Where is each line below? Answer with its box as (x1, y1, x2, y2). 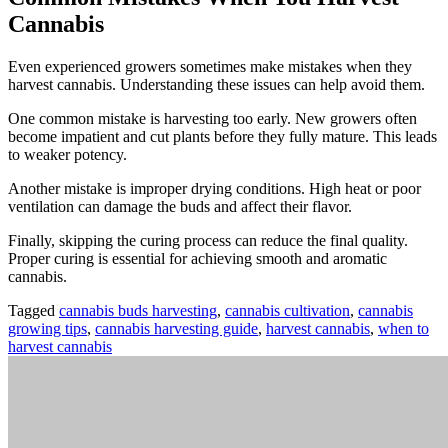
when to (378, 320, 429, 338)
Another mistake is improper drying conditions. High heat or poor (8, 180, 421, 198)
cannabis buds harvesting (59, 302, 217, 320)
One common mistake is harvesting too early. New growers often (8, 110, 417, 128)
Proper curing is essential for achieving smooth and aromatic (8, 250, 387, 268)
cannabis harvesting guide (95, 320, 258, 338)
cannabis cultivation (225, 302, 350, 320)
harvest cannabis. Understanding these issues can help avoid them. (8, 76, 425, 94)
